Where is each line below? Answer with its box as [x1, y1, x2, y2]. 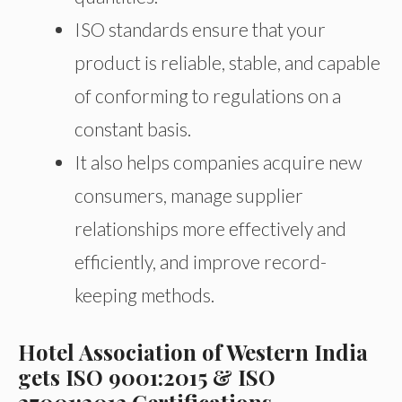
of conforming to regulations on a [74, 83, 341, 107]
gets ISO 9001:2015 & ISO [18, 363, 275, 392]
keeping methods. [74, 283, 214, 306]
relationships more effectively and [74, 216, 346, 240]
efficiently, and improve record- [74, 249, 327, 273]
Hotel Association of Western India [18, 337, 368, 367]
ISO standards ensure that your [74, 17, 326, 40]
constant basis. [74, 117, 191, 140]
